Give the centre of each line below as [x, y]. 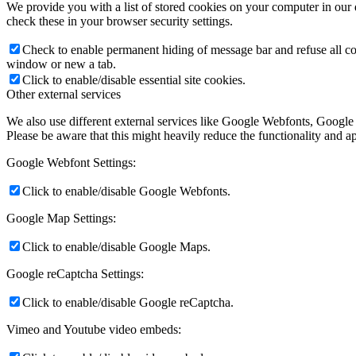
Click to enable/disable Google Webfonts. [126, 191]
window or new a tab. [61, 64]
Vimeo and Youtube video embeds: [94, 329]
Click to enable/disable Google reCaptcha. [128, 302]
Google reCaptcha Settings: [75, 273]
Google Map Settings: [61, 218]
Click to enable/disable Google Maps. [116, 246]
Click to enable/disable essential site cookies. [134, 79]
